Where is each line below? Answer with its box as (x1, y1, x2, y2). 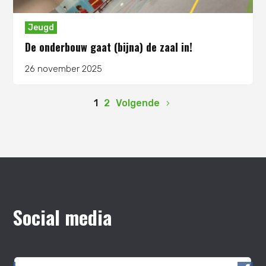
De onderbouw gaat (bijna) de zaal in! (25, 39, 193, 55)
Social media (13, 203, 112, 232)
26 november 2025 (25, 64, 103, 75)
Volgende (116, 97, 160, 109)
